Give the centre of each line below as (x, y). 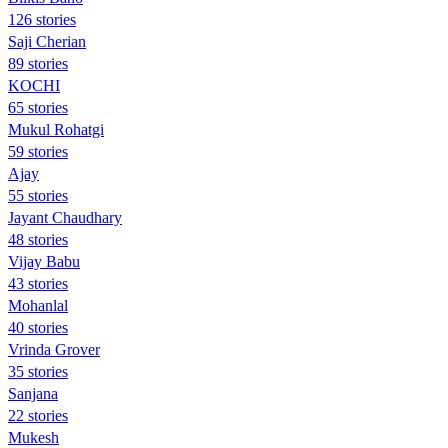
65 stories (38, 107)
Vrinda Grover (54, 349)
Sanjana (33, 393)
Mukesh (33, 437)
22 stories (38, 415)
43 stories (38, 283)
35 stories (38, 371)
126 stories (42, 19)
